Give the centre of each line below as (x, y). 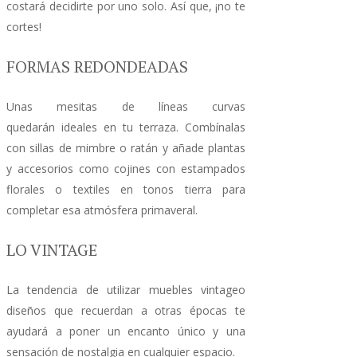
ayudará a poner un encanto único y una (126, 331)
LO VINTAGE (52, 249)
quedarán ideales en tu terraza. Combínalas (126, 127)
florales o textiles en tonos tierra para (126, 189)
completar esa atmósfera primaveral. (102, 210)
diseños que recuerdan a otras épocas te (126, 310)
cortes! (24, 26)
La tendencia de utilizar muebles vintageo (126, 289)
